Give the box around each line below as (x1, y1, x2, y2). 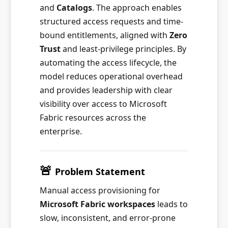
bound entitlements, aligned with (40, 30, 169, 41)
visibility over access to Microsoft (40, 98, 167, 109)
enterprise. (40, 126, 82, 137)
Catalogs (56, 2, 92, 13)
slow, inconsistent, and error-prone (40, 212, 176, 223)
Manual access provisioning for (40, 185, 160, 196)
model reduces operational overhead (40, 71, 183, 82)
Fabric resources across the (40, 112, 146, 123)
